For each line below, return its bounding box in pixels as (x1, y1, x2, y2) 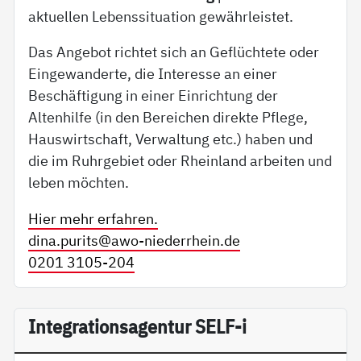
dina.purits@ (28, 230, 112, 250)
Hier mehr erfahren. (28, 208, 159, 228)
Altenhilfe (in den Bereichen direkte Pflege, (28, 107, 309, 127)
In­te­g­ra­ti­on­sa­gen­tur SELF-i (28, 313, 247, 339)
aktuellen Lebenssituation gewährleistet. (28, 6, 294, 27)
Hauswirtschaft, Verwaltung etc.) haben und (28, 129, 313, 149)
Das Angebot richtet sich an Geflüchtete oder (28, 42, 320, 62)
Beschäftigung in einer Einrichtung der (28, 85, 279, 106)
